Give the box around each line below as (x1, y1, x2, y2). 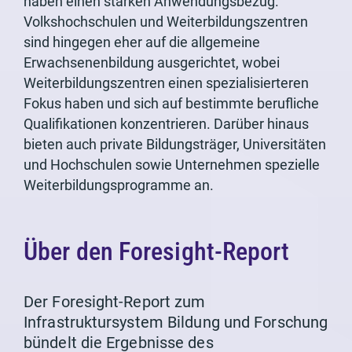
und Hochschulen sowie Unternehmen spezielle (24, 156, 320, 174)
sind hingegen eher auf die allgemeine (24, 34, 260, 51)
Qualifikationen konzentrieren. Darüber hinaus (24, 115, 309, 133)
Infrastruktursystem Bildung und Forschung (24, 313, 328, 332)
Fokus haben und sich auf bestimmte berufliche (24, 95, 319, 112)
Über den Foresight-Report (24, 236, 290, 267)
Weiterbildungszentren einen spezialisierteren (24, 75, 309, 92)
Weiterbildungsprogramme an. (24, 177, 214, 194)
